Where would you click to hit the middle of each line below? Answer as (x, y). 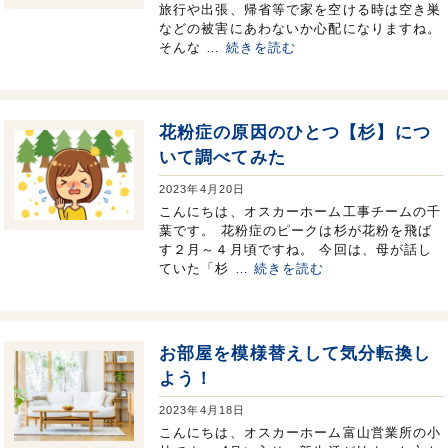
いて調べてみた (222, 157)
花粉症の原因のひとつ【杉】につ (295, 132)
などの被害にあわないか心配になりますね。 (300, 28)
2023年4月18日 (202, 409)
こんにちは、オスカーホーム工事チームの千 (300, 211)
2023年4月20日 (202, 188)
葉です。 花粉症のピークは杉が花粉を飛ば (296, 230)
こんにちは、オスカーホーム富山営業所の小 (300, 432)
